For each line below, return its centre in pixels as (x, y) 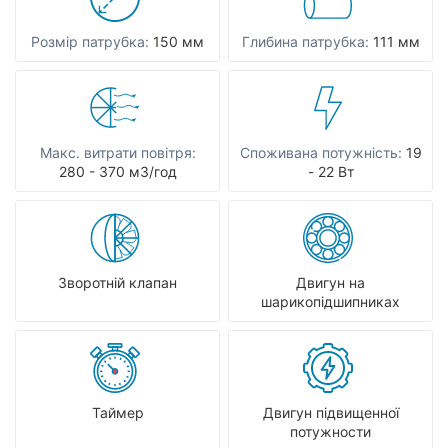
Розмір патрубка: (90, 41)
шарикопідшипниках (330, 301)
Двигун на (330, 282)
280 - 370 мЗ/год (117, 171)
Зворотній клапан (117, 282)
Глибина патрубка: (305, 41)
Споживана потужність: (320, 152)
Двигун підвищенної (330, 412)
